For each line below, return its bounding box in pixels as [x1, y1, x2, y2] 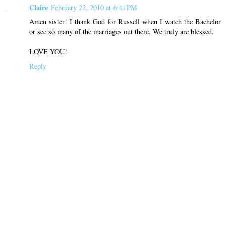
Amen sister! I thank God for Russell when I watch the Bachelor [29, 16, 221, 26]
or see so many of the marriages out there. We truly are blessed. [29, 26, 214, 36]
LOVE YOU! [29, 46, 67, 56]
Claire [29, 2, 48, 13]
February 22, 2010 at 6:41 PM [51, 2, 137, 12]
